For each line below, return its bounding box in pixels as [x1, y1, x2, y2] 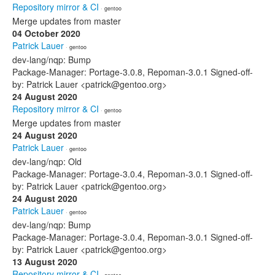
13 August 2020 [12, 255, 77, 268]
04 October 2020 [12, 27, 80, 39]
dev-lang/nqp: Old [12, 155, 82, 168]
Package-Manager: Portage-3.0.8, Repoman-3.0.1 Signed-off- [12, 66, 253, 78]
